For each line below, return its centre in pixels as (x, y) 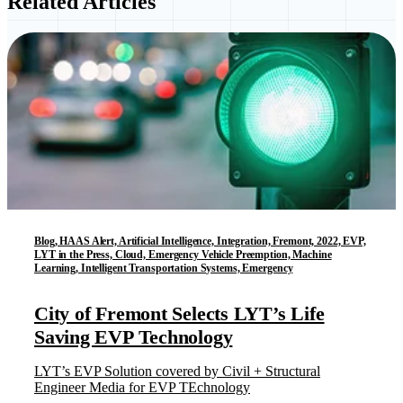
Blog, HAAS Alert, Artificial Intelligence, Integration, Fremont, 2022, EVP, (201, 242)
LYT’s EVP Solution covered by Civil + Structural (177, 372)
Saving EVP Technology (134, 337)
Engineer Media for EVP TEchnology (142, 388)
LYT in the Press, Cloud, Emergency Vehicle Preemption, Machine (183, 255)
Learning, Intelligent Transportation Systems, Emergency (164, 269)
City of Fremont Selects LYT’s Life (179, 314)
